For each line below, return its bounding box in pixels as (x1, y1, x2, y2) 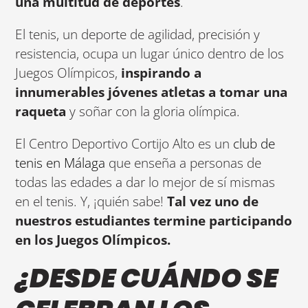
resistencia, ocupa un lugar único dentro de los (15, 43, 285, 63)
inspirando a (121, 63, 202, 82)
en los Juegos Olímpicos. (15, 230, 171, 250)
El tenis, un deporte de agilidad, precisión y (15, 24, 261, 43)
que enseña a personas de (105, 153, 262, 173)
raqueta (15, 101, 67, 120)
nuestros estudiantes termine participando (15, 211, 293, 230)
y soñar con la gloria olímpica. (66, 101, 241, 120)
